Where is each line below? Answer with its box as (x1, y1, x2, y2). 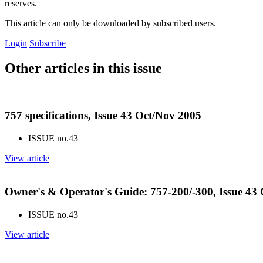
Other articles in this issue (5, 60, 162, 76)
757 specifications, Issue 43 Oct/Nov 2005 (5, 109, 201, 122)
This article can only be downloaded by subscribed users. (5, 18, 216, 28)
